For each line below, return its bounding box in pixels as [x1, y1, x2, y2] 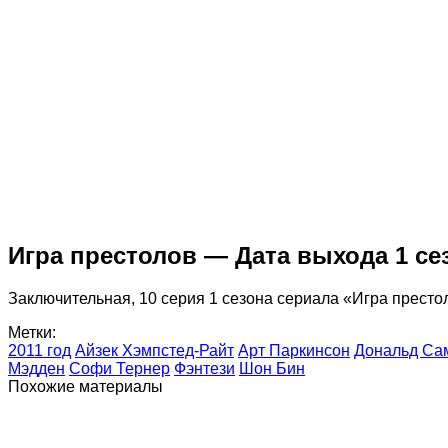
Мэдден [8, 359, 65, 377]
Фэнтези [174, 359, 235, 377]
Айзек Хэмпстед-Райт [75, 341, 234, 359]
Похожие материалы [8, 377, 163, 395]
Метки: [8, 323, 56, 341]
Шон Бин [239, 359, 305, 377]
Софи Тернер [69, 359, 170, 377]
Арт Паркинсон [238, 341, 350, 359]
